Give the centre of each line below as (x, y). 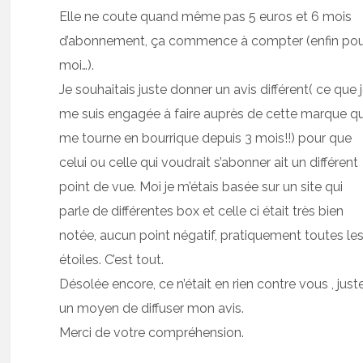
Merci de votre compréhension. (152, 332)
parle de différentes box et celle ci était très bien (202, 211)
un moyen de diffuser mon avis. (152, 308)
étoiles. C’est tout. (112, 259)
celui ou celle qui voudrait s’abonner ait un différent (209, 162)
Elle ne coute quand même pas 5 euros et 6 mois (206, 16)
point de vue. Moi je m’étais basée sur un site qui (201, 186)
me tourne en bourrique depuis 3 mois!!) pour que (206, 138)
